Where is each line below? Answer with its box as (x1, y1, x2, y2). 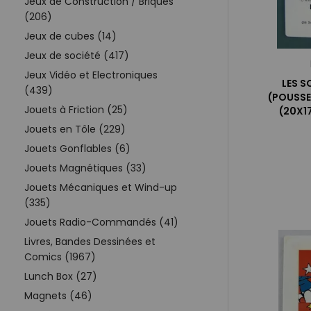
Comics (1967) (24, 249, 96, 264)
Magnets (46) (24, 288, 92, 303)
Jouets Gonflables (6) (24, 141, 131, 155)
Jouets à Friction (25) (24, 102, 128, 117)
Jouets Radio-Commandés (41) (24, 215, 178, 229)
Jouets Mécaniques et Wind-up (24, 180, 177, 194)
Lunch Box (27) (24, 269, 97, 283)
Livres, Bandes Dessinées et (24, 234, 155, 249)
